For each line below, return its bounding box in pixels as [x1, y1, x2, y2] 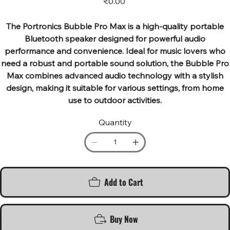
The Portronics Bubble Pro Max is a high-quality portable [6, 21, 224, 31]
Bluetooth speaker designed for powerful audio [25, 33, 205, 44]
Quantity [98, 117, 132, 127]
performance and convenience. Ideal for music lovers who [5, 45, 225, 56]
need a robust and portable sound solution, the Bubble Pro [1, 57, 229, 68]
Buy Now [109, 213, 138, 225]
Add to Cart [104, 176, 143, 188]
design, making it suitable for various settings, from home [6, 82, 224, 93]
